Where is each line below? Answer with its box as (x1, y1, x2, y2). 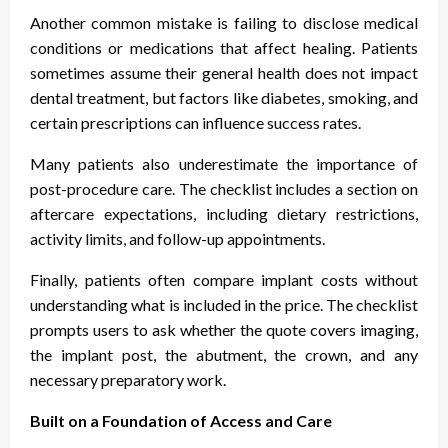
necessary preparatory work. (30, 369, 226, 389)
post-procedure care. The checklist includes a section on (30, 178, 418, 198)
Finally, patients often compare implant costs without (30, 269, 418, 289)
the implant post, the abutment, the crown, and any (30, 344, 418, 364)
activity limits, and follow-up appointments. (30, 228, 325, 248)
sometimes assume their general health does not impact (30, 62, 418, 82)
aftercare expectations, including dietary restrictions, (30, 203, 418, 223)
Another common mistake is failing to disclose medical (30, 12, 418, 32)
